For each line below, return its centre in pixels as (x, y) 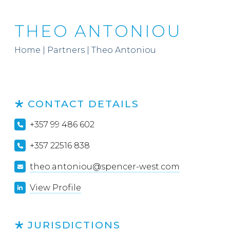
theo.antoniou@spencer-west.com (105, 167)
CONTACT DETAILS (83, 104)
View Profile (56, 188)
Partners (66, 50)
